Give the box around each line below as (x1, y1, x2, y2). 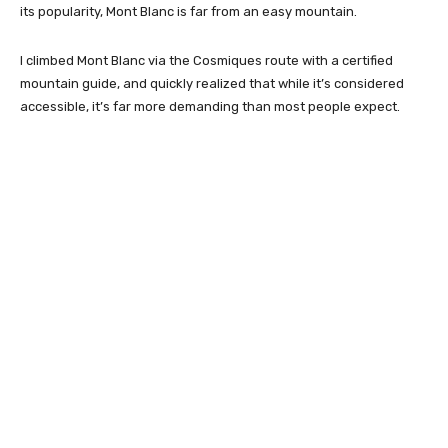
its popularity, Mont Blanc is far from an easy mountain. (20, 4, 357, 19)
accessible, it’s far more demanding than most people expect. (20, 99, 400, 114)
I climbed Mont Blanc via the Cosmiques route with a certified (20, 53, 393, 68)
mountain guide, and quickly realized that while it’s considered (20, 76, 404, 91)
